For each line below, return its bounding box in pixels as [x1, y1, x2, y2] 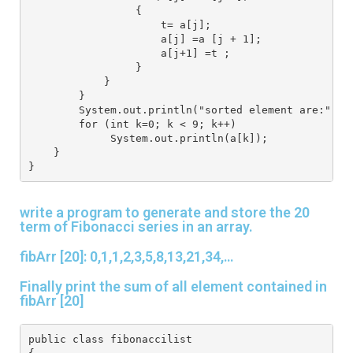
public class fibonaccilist [28, 333, 192, 345]
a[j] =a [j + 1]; [28, 32, 262, 45]
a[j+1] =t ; [28, 46, 230, 59]
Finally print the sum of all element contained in [20, 278, 327, 295]
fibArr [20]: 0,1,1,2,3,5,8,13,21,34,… [20, 248, 233, 266]
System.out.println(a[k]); [28, 132, 268, 144]
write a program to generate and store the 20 [20, 204, 310, 221]
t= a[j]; [28, 18, 211, 31]
